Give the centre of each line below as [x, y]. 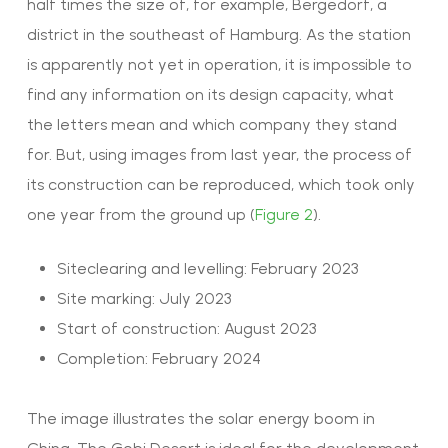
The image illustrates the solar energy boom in [200, 418]
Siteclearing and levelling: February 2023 [207, 268]
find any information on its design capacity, [190, 94]
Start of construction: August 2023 [186, 328]
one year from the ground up [136, 214]
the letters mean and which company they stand [211, 124]
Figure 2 [283, 214]
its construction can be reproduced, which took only [220, 184]
